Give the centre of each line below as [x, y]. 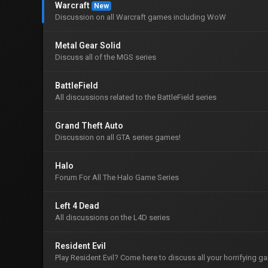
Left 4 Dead [77, 206]
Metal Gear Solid [88, 45]
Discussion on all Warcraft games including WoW [141, 17]
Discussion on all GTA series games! [118, 137]
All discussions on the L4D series [112, 217]
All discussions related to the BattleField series [136, 97]
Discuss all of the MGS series [106, 57]
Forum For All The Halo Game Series [117, 177]
